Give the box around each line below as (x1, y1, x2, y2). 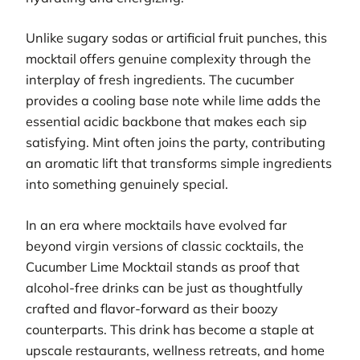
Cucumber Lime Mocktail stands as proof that (26, 258, 300, 275)
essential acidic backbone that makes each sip (26, 113, 307, 130)
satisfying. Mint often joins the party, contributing (26, 134, 325, 151)
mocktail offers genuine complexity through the (26, 51, 311, 67)
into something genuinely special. (26, 176, 228, 193)
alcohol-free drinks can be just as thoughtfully (26, 279, 303, 296)
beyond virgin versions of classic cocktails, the (26, 237, 304, 254)
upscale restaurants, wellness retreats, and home (26, 342, 325, 358)
